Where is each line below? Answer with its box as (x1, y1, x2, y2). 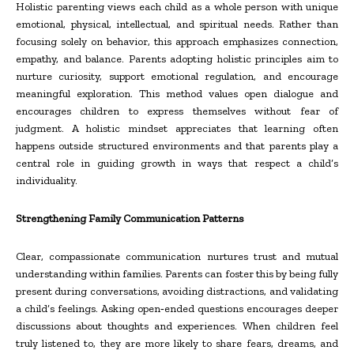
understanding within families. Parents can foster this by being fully (16, 266, 338, 281)
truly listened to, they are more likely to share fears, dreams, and (16, 336, 338, 350)
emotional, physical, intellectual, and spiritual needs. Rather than (16, 17, 338, 31)
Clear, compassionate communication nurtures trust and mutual (16, 249, 338, 263)
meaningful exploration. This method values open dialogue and (16, 86, 338, 100)
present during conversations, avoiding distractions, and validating (16, 284, 338, 298)
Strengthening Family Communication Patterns (16, 211, 243, 225)
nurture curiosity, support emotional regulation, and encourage (16, 69, 338, 83)
